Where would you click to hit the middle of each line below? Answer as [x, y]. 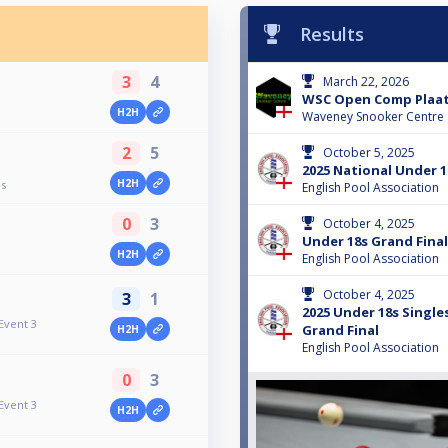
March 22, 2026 [366, 81]
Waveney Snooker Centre [373, 116]
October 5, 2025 [369, 152]
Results [332, 33]
